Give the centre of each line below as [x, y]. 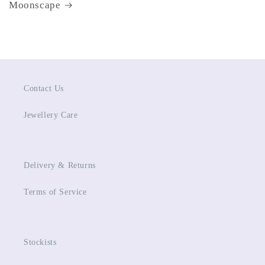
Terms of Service [55, 192]
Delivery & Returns [60, 166]
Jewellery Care [51, 115]
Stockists [40, 243]
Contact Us [44, 89]
